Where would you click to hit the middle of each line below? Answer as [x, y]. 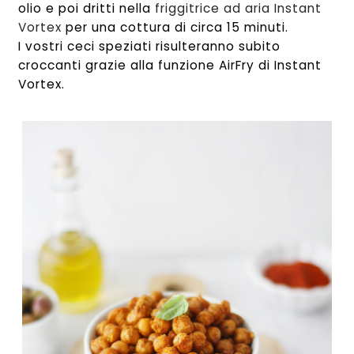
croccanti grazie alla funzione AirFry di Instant [170, 65]
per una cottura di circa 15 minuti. [175, 27]
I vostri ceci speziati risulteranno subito [150, 46]
